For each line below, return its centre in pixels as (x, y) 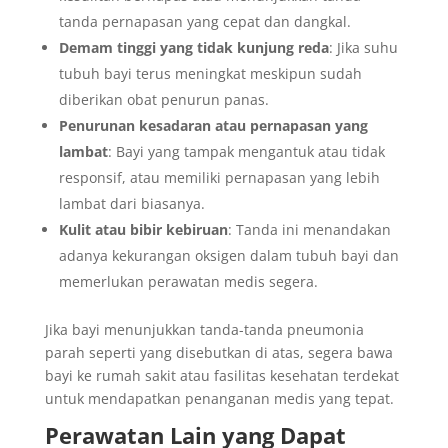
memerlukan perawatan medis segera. (188, 281)
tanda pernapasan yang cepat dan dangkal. (204, 21)
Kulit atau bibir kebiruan (143, 229)
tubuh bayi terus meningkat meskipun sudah (210, 73)
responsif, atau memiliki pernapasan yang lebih (219, 177)
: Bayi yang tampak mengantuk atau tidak (246, 151)
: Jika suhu (363, 47)
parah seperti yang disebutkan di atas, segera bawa (218, 352)
